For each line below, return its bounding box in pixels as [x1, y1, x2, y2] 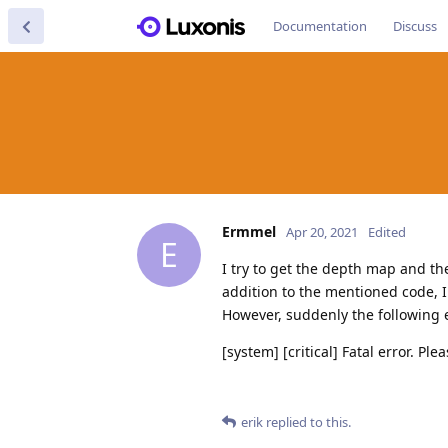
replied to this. [263, 412, 351, 431]
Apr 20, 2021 [286, 222, 358, 241]
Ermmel [222, 221, 276, 241]
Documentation [273, 17, 367, 35]
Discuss [393, 17, 437, 35]
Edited [368, 222, 406, 241]
